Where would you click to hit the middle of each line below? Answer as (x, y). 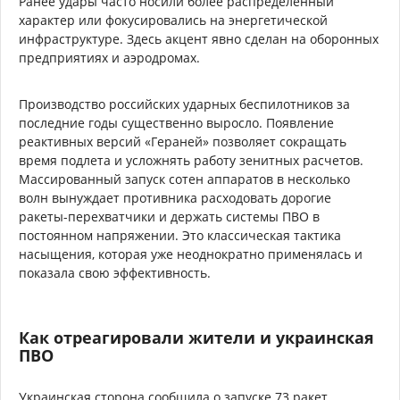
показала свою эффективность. (115, 272)
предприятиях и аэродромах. (109, 57)
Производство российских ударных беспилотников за (184, 104)
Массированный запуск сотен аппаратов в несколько (184, 179)
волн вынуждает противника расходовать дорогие (175, 197)
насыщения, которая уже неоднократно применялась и (191, 254)
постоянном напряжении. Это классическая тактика (180, 235)
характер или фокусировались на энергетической (173, 20)
